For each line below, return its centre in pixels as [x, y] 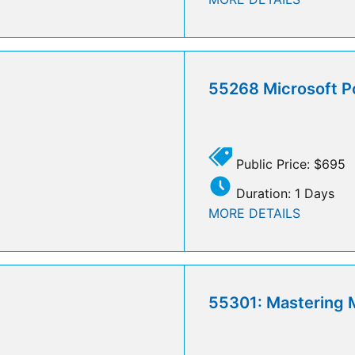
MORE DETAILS [254, 213]
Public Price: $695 [289, 164]
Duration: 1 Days [283, 193]
